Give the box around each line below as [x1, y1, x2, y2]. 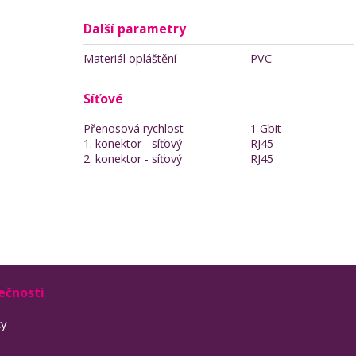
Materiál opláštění [83, 51, 176, 66]
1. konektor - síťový [83, 136, 182, 151]
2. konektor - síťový [83, 151, 182, 166]
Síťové [83, 90, 123, 107]
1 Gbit [250, 121, 281, 136]
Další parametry [83, 20, 186, 37]
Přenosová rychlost [83, 121, 184, 136]
